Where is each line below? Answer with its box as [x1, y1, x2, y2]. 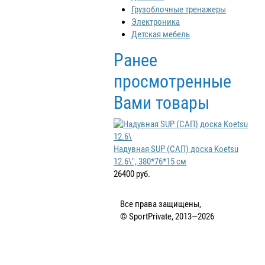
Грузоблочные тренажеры [131, 4, 226, 15]
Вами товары [114, 92, 209, 113]
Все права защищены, [120, 198, 202, 209]
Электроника [131, 17, 180, 27]
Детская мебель [131, 29, 190, 40]
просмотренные [114, 71, 231, 92]
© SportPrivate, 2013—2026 [120, 211, 215, 222]
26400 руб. [114, 168, 150, 179]
